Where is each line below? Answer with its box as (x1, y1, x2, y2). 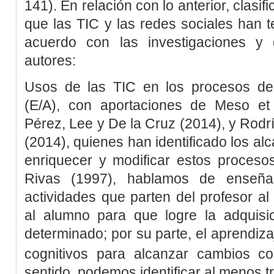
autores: (24, 52, 76, 68)
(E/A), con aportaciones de (24, 97, 215, 113)
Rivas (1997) (24, 170, 113, 187)
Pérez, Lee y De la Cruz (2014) (24, 115, 221, 131)
